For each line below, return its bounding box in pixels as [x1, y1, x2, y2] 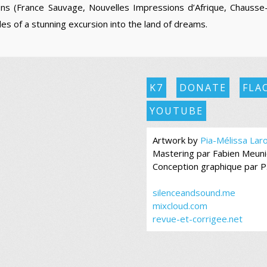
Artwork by [152, 133, 200, 146]
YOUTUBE [149, 104, 203, 118]
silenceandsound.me [152, 186, 235, 198]
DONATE [179, 80, 226, 94]
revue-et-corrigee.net [152, 212, 243, 225]
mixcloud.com [152, 199, 207, 212]
